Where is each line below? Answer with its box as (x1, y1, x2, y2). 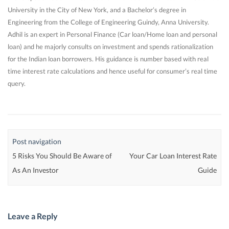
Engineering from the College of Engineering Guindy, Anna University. (8, 18, 209, 27)
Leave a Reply (8, 211, 58, 221)
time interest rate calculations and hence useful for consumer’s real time (8, 67, 217, 76)
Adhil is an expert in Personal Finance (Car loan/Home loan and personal (8, 30, 217, 39)
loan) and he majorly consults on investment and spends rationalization (8, 42, 213, 51)
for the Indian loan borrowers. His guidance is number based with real (8, 55, 209, 63)
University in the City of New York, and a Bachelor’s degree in (8, 6, 186, 14)
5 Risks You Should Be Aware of (12, 151, 112, 160)
